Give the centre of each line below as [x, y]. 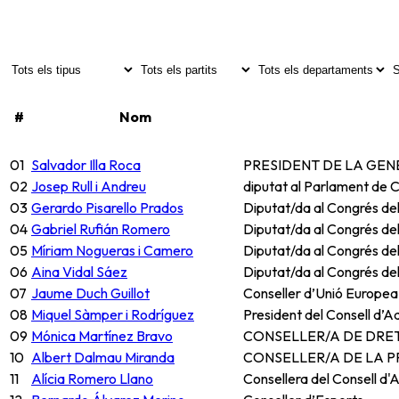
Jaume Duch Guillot [90, 293]
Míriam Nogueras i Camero [112, 250]
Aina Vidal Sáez [79, 271]
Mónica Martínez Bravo [102, 335]
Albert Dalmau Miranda [103, 357]
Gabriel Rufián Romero [101, 228]
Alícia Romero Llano [92, 378]
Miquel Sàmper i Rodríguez [113, 314]
